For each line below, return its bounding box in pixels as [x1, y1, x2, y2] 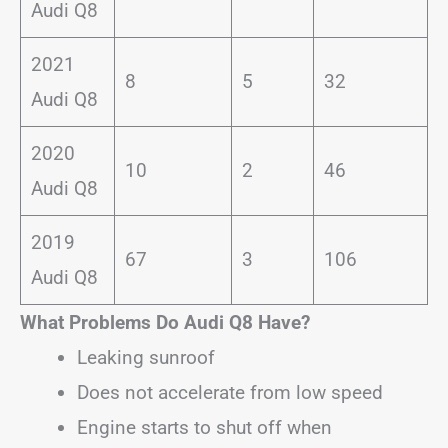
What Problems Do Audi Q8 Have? [20, 310, 310, 334]
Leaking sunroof [77, 345, 215, 369]
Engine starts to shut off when [77, 415, 332, 439]
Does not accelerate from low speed [77, 380, 383, 404]
